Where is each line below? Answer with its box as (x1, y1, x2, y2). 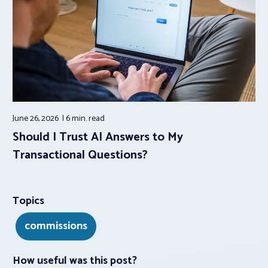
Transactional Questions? (13, 145, 148, 165)
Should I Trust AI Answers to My (13, 127, 183, 147)
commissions (25, 217, 87, 235)
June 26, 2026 (13, 111, 60, 126)
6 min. (66, 111, 89, 126)
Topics (13, 191, 44, 210)
